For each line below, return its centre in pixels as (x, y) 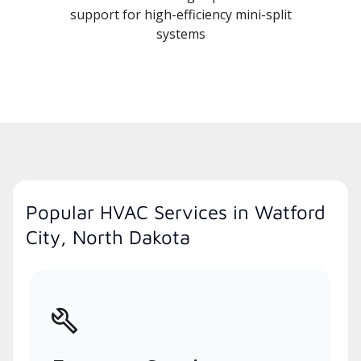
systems (180, 34)
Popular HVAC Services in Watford (176, 212)
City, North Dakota (108, 237)
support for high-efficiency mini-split (180, 15)
